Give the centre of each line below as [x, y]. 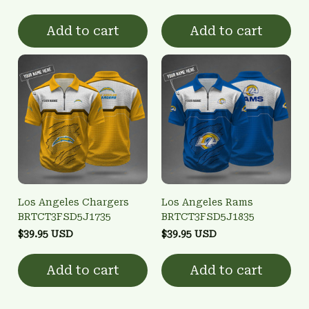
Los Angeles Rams [207, 202]
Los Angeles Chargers [73, 202]
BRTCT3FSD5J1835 [208, 216]
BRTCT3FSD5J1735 [64, 216]
